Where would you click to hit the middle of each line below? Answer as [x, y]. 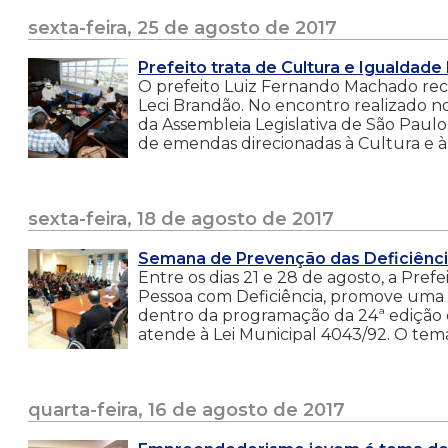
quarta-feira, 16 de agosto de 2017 [186, 409]
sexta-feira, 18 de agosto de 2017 [181, 218]
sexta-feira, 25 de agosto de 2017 [182, 27]
